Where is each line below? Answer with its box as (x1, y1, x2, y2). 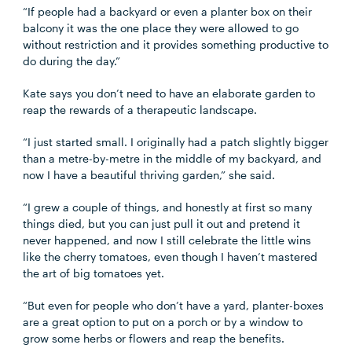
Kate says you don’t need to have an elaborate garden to (23, 86, 316, 100)
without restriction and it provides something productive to (23, 38, 329, 51)
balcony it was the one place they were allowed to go (23, 21, 299, 35)
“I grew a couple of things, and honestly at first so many (23, 200, 313, 214)
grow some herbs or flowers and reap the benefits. (23, 332, 285, 345)
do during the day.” (23, 54, 121, 68)
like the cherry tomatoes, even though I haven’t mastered (23, 250, 318, 263)
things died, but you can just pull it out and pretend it (23, 217, 301, 230)
